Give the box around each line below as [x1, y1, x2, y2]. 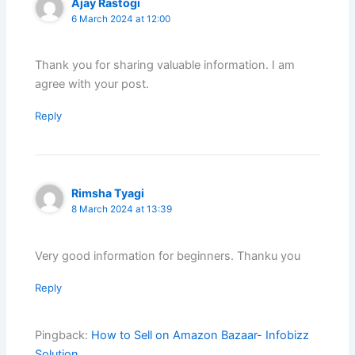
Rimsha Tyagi [71, 186, 145, 200]
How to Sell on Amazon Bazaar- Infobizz [91, 328, 310, 342]
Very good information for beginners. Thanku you [35, 248, 301, 263]
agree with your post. [35, 77, 150, 92]
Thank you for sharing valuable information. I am [35, 58, 296, 73]
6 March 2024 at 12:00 [71, 13, 171, 25]
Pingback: [35, 328, 92, 342]
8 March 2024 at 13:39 [71, 204, 173, 216]
